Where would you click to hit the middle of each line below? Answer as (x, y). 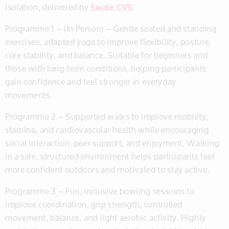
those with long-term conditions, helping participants (106, 68)
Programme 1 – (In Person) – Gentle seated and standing (111, 28)
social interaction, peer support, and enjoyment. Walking (112, 143)
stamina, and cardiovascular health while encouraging (107, 130)
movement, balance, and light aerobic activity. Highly (106, 217)
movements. (29, 95)
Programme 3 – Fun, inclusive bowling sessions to (100, 191)
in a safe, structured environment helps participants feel (110, 156)
